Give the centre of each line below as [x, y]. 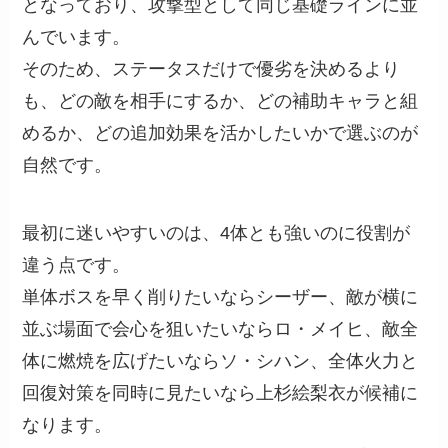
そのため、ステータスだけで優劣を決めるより [211, 68]
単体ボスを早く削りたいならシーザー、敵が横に [220, 296]
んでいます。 [76, 36]
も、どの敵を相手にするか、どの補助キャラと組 [220, 100]
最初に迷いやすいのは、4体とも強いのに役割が [216, 232]
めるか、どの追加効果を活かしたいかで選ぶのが [220, 132]
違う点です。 [76, 264]
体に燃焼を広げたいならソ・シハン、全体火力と [220, 360]
